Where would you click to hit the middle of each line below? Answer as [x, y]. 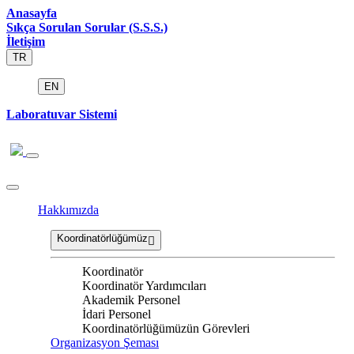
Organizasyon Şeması [105, 343]
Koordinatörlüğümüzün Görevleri [166, 329]
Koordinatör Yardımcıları [144, 286]
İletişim [26, 41]
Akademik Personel [131, 300]
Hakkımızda [68, 210]
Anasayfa [32, 13]
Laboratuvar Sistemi [62, 114]
